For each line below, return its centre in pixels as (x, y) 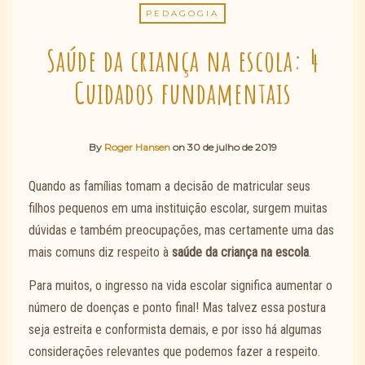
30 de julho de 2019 (232, 147)
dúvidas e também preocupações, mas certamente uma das (181, 231)
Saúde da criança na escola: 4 (182, 60)
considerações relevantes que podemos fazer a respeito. (176, 351)
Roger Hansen (137, 147)
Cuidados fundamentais (182, 92)
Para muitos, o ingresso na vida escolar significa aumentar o (180, 285)
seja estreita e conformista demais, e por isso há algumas (175, 329)
